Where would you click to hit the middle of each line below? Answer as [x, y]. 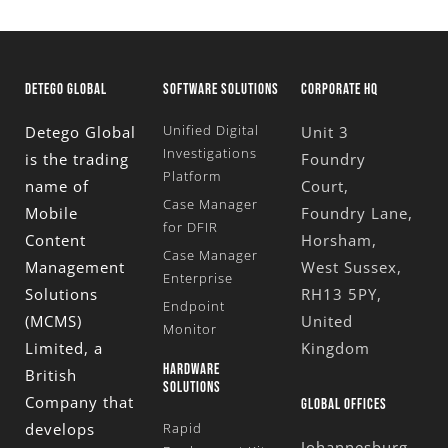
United [326, 320]
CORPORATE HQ [339, 89]
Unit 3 [324, 131]
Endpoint [193, 305]
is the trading [77, 158]
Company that [79, 401]
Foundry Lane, [356, 212]
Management [75, 266]
